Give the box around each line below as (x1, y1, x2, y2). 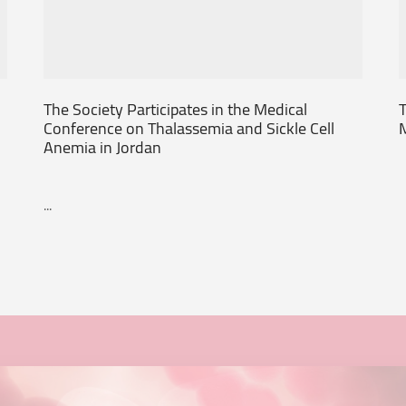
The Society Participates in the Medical (43, 93, 308, 125)
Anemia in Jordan (43, 131, 162, 163)
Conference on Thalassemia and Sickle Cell (43, 112, 335, 144)
